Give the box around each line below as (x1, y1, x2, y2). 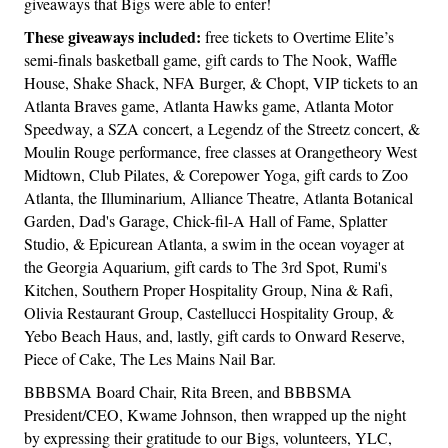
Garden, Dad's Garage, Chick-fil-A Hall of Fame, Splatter (24, 210, 387, 232)
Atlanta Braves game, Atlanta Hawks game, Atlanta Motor (24, 95, 393, 117)
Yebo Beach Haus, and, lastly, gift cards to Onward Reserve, (24, 325, 405, 347)
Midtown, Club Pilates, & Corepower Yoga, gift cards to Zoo (24, 164, 408, 186)
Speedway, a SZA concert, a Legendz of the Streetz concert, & (24, 118, 420, 140)
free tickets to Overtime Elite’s (205, 26, 394, 48)
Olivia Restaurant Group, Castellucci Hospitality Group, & (24, 302, 394, 324)
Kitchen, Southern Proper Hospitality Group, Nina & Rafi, (24, 279, 393, 301)
